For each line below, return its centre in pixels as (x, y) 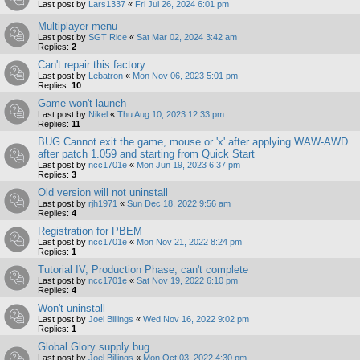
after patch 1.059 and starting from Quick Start (146, 154)
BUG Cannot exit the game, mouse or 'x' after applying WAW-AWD (193, 142)
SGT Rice (108, 37)
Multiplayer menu (78, 27)
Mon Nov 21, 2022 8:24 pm (189, 242)
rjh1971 (103, 204)
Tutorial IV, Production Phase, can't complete (143, 270)
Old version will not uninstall (103, 193)
